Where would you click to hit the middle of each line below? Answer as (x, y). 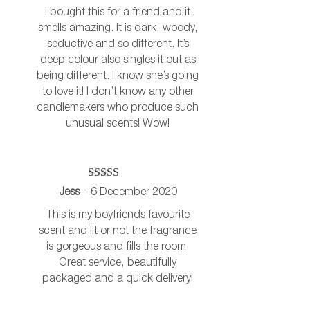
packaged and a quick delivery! (118, 279)
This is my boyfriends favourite (118, 216)
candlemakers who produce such (118, 108)
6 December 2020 (134, 193)
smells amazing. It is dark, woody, (118, 29)
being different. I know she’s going (118, 76)
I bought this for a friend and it (118, 13)
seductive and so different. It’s (118, 45)
